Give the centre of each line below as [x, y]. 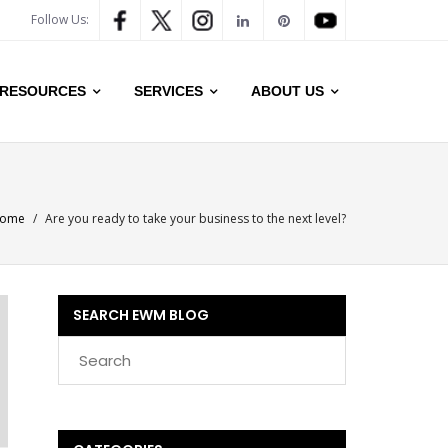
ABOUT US [287, 91]
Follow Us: [60, 19]
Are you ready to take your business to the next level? [195, 218]
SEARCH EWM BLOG [141, 315]
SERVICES [168, 91]
